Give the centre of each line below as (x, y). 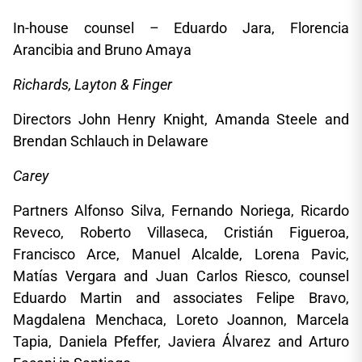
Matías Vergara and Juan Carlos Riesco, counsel (181, 276)
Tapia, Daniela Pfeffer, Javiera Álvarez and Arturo (181, 341)
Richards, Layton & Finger (93, 84)
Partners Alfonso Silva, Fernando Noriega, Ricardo (181, 210)
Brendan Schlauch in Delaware (111, 141)
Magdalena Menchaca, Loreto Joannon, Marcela (181, 320)
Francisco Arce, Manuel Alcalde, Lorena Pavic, (181, 254)
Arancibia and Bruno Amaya (102, 50)
